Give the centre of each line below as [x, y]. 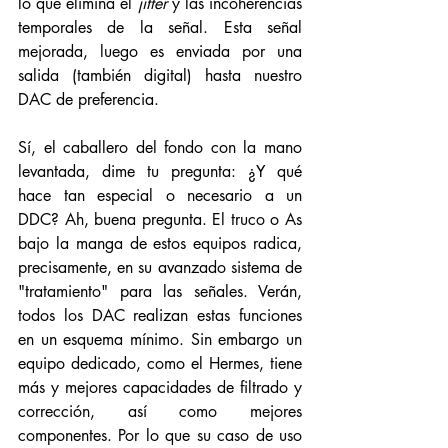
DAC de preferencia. [91, 99]
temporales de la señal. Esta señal [160, 27]
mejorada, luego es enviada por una [160, 51]
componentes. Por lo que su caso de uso [160, 435]
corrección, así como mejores [160, 411]
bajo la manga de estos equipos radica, [160, 243]
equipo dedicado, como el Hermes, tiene [160, 363]
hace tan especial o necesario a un [160, 195]
